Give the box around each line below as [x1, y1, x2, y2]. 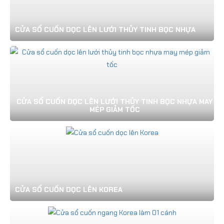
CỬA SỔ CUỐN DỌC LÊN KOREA [15, 185, 122, 194]
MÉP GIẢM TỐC [89, 105, 140, 114]
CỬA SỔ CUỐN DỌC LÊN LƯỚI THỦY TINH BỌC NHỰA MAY [16, 97, 212, 106]
